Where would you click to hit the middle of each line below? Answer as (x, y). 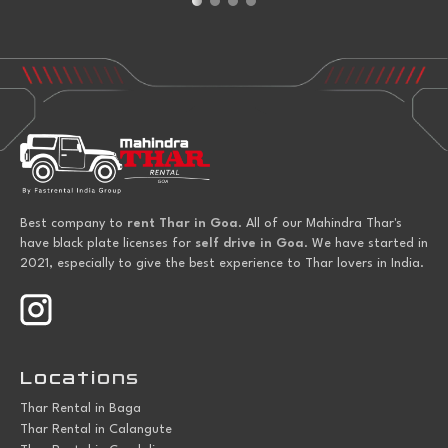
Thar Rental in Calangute (96, 430)
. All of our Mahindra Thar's (320, 224)
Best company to (73, 224)
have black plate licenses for (107, 244)
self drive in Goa (249, 244)
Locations (80, 378)
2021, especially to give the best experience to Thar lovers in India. (222, 264)
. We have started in (366, 244)
